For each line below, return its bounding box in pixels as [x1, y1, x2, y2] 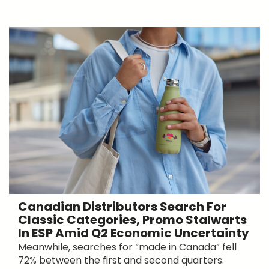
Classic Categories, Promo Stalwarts [18, 211, 247, 228]
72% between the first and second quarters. [18, 253, 224, 267]
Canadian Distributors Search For [18, 198, 226, 215]
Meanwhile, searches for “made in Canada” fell [18, 240, 237, 254]
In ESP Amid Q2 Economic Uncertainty [18, 224, 249, 241]
